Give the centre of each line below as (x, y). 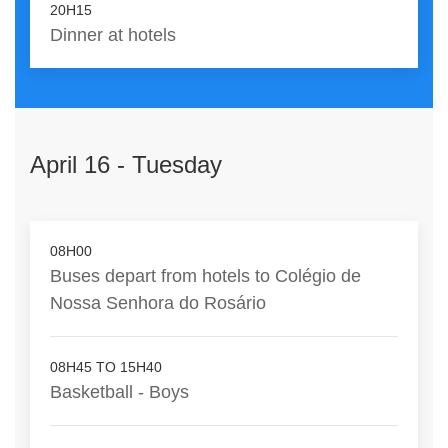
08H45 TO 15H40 (106, 367)
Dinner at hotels (113, 35)
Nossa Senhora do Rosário (158, 303)
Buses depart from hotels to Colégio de (205, 276)
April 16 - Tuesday (126, 165)
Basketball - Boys (119, 392)
